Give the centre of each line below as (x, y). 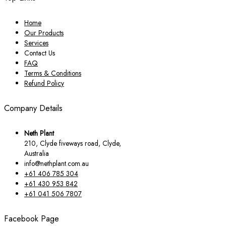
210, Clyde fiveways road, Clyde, (73, 143)
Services (36, 43)
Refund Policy (44, 83)
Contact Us (40, 53)
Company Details (33, 108)
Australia (37, 153)
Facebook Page (32, 218)
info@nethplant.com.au (56, 163)
